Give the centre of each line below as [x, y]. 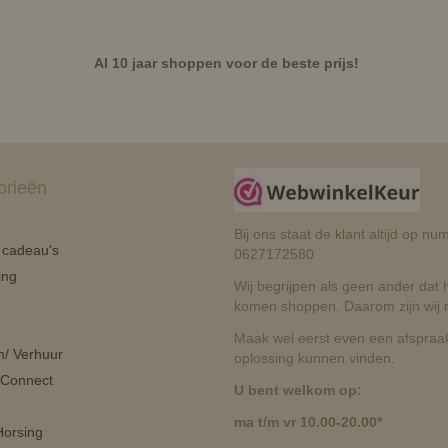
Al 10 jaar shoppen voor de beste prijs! [226, 63]
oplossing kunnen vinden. [314, 358]
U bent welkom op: [298, 390]
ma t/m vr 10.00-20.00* [308, 422]
